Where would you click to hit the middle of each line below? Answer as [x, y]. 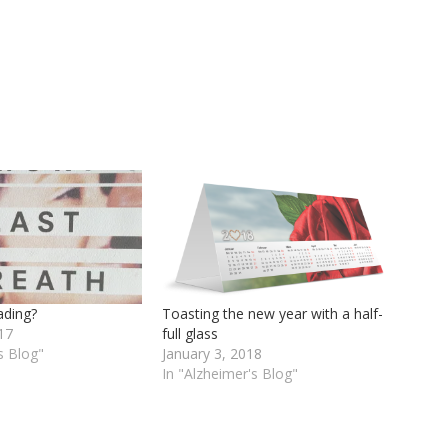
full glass [190, 333]
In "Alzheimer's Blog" [230, 373]
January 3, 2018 [212, 353]
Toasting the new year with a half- [273, 313]
